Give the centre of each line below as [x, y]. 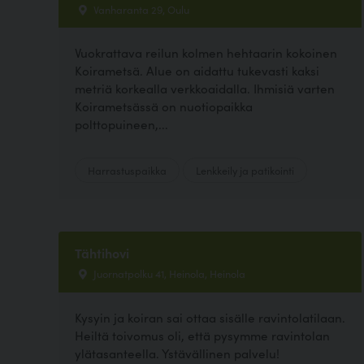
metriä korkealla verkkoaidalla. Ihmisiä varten [205, 89]
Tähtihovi [102, 253]
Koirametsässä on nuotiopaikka [164, 106]
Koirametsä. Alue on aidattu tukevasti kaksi [197, 71]
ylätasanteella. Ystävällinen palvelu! [177, 353]
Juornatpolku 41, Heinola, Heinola [168, 273]
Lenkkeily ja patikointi [245, 170]
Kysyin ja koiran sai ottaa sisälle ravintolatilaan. [210, 317]
